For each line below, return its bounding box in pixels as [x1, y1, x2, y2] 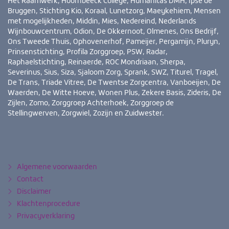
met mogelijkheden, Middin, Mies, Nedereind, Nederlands [8, 18, 196, 25]
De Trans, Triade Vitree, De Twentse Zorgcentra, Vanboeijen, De [8, 79, 221, 86]
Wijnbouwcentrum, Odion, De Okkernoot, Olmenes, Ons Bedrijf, [8, 28, 219, 35]
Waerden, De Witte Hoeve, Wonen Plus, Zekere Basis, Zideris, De [8, 89, 221, 97]
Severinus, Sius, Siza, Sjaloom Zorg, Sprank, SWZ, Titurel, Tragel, [8, 69, 218, 76]
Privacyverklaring [17, 213, 75, 220]
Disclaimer [17, 188, 51, 196]
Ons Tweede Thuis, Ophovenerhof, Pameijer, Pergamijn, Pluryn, [8, 38, 220, 45]
